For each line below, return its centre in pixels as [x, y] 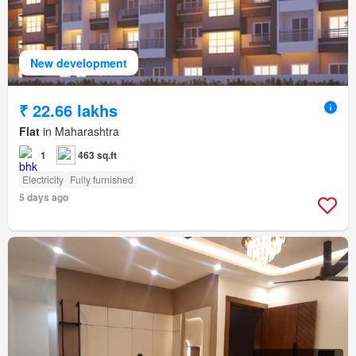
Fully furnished [102, 180]
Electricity [43, 180]
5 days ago [44, 197]
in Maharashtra [79, 132]
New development [79, 63]
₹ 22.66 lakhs [68, 110]
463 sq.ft [97, 155]
